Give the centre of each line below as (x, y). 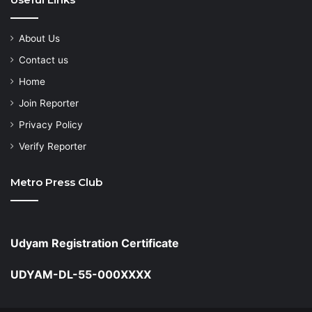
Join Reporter (49, 103)
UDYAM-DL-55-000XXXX (81, 274)
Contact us (44, 60)
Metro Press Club (56, 182)
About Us (39, 38)
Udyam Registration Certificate (95, 243)
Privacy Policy (51, 124)
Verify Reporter (53, 146)
